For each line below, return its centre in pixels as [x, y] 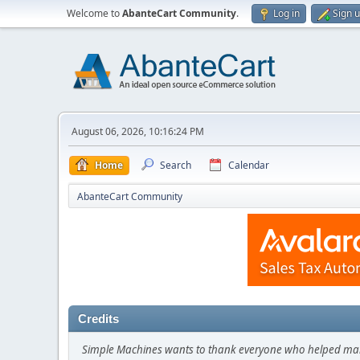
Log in [286, 13]
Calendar [249, 165]
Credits [98, 319]
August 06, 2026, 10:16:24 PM [138, 131]
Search [176, 165]
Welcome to [94, 13]
